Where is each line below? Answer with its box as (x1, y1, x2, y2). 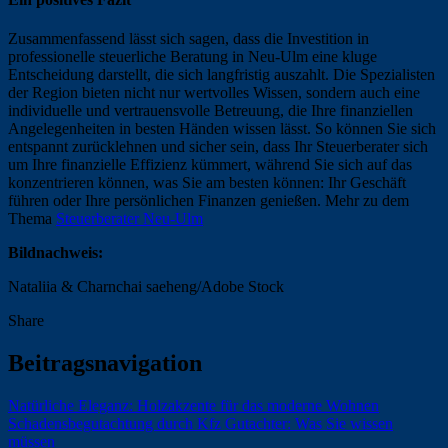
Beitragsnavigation (8, 349, 202, 376)
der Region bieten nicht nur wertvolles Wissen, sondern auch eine (8, 83, 420, 101)
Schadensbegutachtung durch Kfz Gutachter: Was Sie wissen (8, 414, 393, 432)
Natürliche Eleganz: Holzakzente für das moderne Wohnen (8, 396, 379, 414)
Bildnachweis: (8, 243, 103, 261)
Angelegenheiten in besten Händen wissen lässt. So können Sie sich (8, 119, 436, 137)
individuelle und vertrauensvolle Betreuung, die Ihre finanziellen (8, 101, 413, 119)
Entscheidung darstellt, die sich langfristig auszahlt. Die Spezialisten (8, 65, 435, 83)
